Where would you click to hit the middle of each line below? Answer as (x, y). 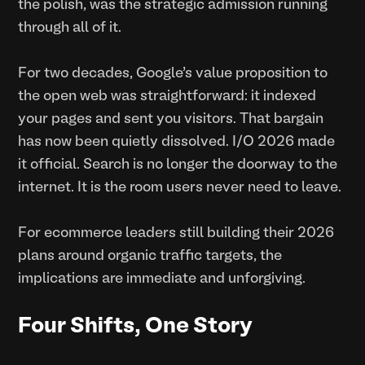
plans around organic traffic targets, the (150, 256)
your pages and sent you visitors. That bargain (171, 119)
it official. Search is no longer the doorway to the (178, 165)
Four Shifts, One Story (136, 326)
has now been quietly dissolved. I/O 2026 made (177, 142)
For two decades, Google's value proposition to (173, 73)
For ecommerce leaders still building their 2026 (176, 233)
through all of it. (70, 28)
